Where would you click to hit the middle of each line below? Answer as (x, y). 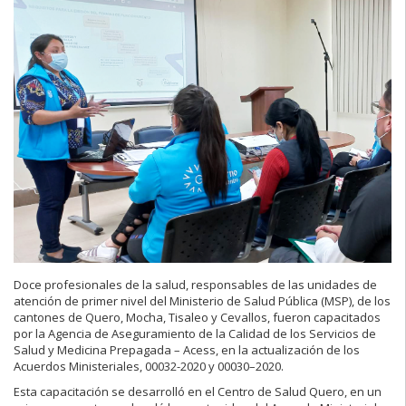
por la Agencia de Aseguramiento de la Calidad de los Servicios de (195, 334)
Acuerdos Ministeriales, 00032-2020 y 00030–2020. (149, 367)
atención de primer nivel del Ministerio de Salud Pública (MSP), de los (202, 301)
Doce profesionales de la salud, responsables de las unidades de (195, 285)
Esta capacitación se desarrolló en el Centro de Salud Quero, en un (198, 392)
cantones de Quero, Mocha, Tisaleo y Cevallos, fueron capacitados (197, 318)
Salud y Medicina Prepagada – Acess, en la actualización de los (187, 350)
